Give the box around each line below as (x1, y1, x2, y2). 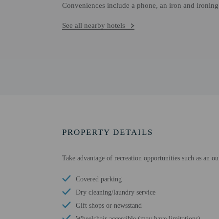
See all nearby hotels (62, 22, 125, 29)
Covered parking (76, 175, 122, 183)
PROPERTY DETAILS (62, 128, 153, 137)
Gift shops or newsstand (76, 202, 142, 209)
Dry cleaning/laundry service (76, 189, 155, 196)
